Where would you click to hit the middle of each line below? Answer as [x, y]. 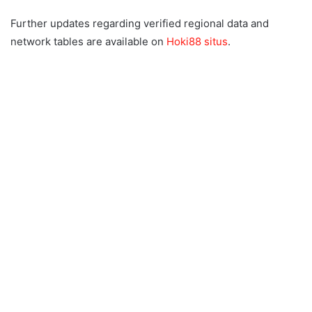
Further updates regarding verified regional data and [140, 23]
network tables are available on [88, 41]
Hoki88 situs [197, 41]
